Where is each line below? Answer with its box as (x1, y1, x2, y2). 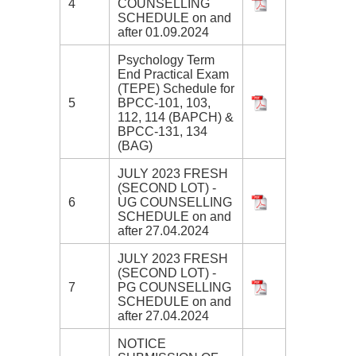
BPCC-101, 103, (118, 96, 211, 110)
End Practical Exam (118, 68, 229, 82)
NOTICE (118, 337, 166, 351)
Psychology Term (118, 53, 215, 68)
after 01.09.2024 (118, 25, 209, 40)
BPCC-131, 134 (118, 125, 207, 139)
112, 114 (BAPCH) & (118, 110, 234, 125)
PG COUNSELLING (118, 281, 231, 295)
